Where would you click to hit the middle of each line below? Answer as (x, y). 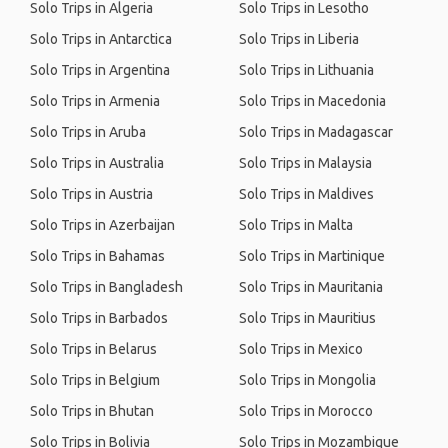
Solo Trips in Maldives (306, 194)
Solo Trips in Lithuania (306, 70)
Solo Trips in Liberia (299, 39)
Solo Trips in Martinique (312, 256)
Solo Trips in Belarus (93, 349)
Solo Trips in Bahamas (97, 256)
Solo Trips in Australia (97, 163)
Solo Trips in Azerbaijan (102, 225)
